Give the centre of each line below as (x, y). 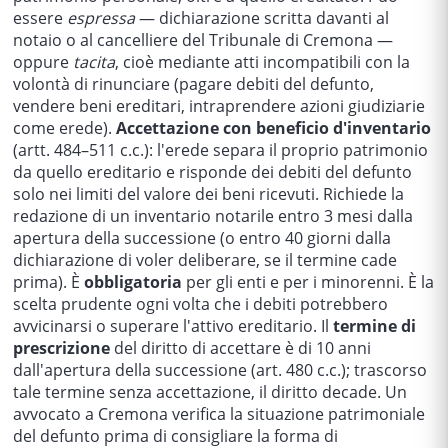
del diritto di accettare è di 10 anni (240, 348)
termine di (374, 326)
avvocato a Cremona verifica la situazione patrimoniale (219, 414)
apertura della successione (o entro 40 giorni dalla (202, 238)
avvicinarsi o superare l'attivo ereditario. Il (173, 326)
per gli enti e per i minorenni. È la (308, 282)
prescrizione (61, 348)
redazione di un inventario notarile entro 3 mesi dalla (213, 216)
